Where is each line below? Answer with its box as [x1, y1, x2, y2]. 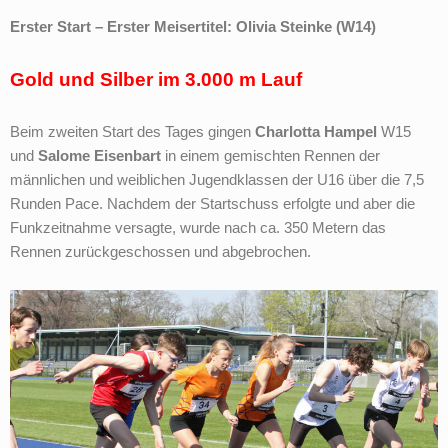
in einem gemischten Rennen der [161, 148, 380, 165]
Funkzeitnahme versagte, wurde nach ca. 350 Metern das [10, 220, 386, 237]
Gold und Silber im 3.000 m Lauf [10, 68, 302, 90]
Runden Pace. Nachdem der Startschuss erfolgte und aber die [10, 196, 415, 213]
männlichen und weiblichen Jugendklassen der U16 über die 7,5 [10, 172, 424, 189]
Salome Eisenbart [38, 148, 161, 165]
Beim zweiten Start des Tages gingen [10, 124, 255, 141]
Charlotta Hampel [255, 124, 377, 141]
